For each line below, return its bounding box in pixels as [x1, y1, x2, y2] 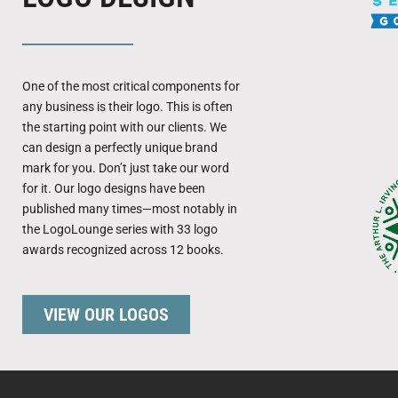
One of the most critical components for [22, 78, 240, 93]
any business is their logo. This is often [22, 99, 233, 114]
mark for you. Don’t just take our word [22, 160, 229, 175]
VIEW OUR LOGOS [44, 303, 169, 325]
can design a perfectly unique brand [22, 139, 218, 155]
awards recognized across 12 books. [22, 242, 224, 257]
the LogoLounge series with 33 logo [22, 221, 218, 236]
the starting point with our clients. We [22, 119, 227, 134]
